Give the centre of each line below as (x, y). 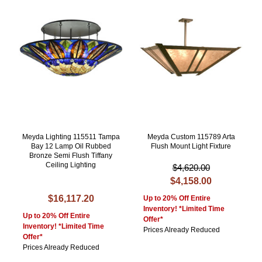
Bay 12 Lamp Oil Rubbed (71, 146)
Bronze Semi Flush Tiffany (71, 156)
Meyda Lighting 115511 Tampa (71, 137)
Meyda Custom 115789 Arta (191, 137)
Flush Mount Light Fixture (191, 146)
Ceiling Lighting (71, 165)
